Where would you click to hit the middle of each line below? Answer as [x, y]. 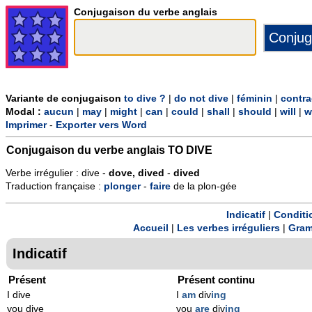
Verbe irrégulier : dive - [57, 173]
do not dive [201, 99]
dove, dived [136, 173]
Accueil [151, 228]
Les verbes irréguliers [228, 228]
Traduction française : [55, 187]
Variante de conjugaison [65, 99]
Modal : [25, 112]
